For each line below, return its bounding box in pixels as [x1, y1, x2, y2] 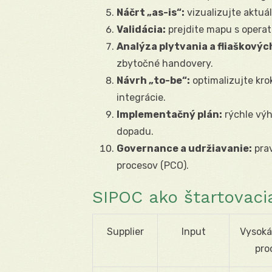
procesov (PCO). [117, 159, 189, 171]
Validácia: [117, 23, 166, 35]
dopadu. [117, 125, 154, 137]
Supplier [106, 225, 144, 237]
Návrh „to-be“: [117, 74, 190, 86]
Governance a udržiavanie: [117, 142, 252, 154]
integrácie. [117, 91, 166, 103]
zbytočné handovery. [117, 57, 213, 69]
